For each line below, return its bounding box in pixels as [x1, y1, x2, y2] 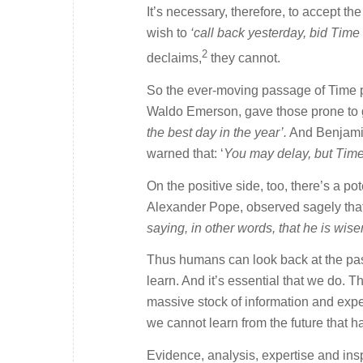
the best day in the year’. [147, 126, 287, 139]
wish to [147, 26, 190, 41]
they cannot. [211, 51, 280, 66]
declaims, [147, 51, 202, 66]
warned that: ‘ [147, 147, 224, 160]
